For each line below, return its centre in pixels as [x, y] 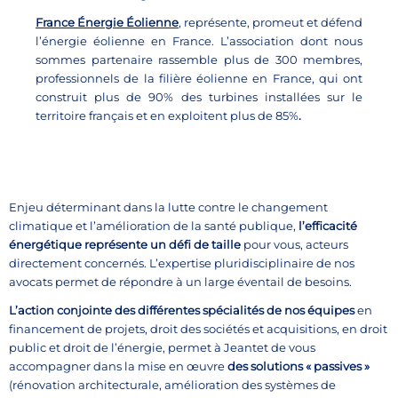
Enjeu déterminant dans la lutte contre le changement [168, 207]
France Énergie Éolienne [107, 23]
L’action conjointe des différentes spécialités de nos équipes [182, 310]
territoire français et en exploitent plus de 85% [167, 116]
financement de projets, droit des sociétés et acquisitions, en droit [198, 329]
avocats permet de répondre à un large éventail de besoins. [180, 282]
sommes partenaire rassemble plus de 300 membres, [199, 60]
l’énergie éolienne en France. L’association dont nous [199, 41]
